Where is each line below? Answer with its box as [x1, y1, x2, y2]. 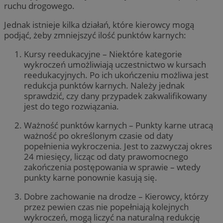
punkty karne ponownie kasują [24, 172, 142, 184]
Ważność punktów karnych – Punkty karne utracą [24, 119, 213, 131]
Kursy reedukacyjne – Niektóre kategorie [24, 48, 182, 60]
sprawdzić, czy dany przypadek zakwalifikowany [24, 90, 207, 102]
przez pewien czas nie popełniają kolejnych [24, 201, 189, 213]
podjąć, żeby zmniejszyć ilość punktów [4, 29, 153, 41]
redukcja [24, 80, 57, 92]
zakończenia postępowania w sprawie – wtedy [24, 161, 201, 173]
